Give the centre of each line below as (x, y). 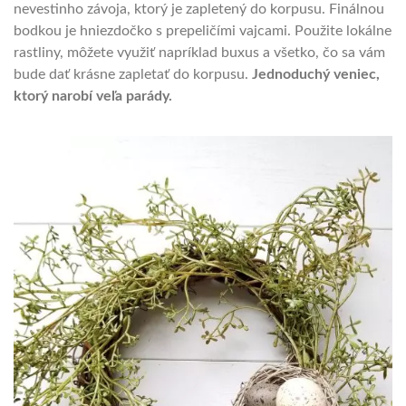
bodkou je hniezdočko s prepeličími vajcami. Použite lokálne (203, 30)
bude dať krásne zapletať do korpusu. (133, 74)
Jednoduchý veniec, (316, 74)
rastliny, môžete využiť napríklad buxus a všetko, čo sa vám (199, 52)
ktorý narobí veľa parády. (93, 96)
